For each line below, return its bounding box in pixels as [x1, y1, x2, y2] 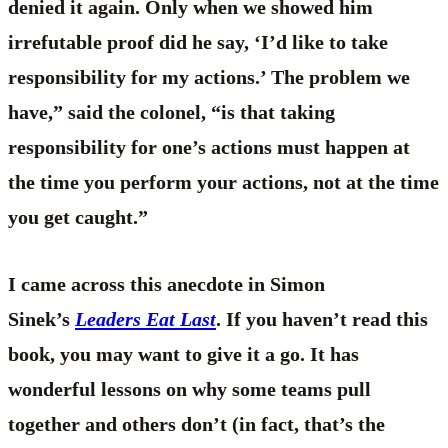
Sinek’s [8, 308, 75, 331]
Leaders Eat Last [75, 308, 216, 331]
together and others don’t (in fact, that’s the [8, 413, 385, 436]
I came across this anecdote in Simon [8, 273, 325, 296]
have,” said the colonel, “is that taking [8, 101, 335, 124]
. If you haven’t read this [216, 308, 428, 331]
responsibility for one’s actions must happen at [8, 136, 410, 159]
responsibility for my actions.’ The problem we [8, 66, 410, 89]
